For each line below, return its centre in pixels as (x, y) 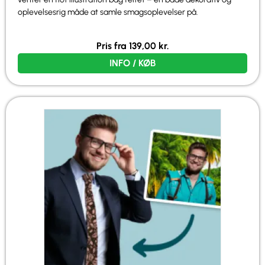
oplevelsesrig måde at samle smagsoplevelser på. (108, 12)
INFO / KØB (132, 63)
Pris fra (112, 46)
